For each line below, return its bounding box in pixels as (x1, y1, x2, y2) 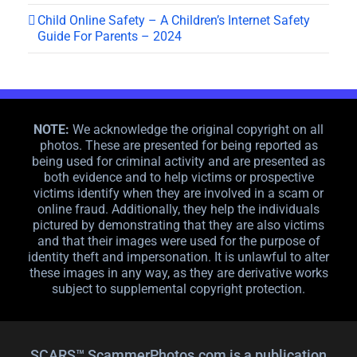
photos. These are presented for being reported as (39, 137, 318, 153)
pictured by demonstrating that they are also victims (33, 217, 324, 233)
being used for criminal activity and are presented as (32, 153, 325, 169)
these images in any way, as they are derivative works (29, 265, 328, 280)
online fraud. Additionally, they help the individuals (37, 201, 320, 217)
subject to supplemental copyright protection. (52, 280, 305, 296)
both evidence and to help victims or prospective (43, 169, 314, 185)
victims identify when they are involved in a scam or (33, 185, 324, 201)
